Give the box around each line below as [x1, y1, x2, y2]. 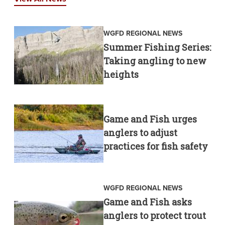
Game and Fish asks [103, 195, 192, 208]
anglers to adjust [103, 127, 177, 139]
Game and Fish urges [103, 113, 197, 126]
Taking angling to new [103, 54, 206, 67]
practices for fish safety [103, 140, 208, 153]
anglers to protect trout [103, 209, 206, 221]
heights [103, 68, 139, 80]
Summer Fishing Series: [103, 41, 211, 53]
